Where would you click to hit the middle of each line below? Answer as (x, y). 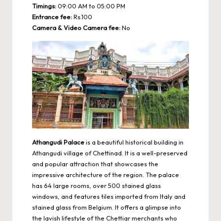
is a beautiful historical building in (134, 142)
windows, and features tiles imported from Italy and (109, 197)
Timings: (44, 6)
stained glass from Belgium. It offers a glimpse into (107, 207)
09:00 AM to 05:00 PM (91, 6)
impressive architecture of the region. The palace (106, 175)
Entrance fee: (52, 17)
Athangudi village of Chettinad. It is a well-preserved (110, 153)
